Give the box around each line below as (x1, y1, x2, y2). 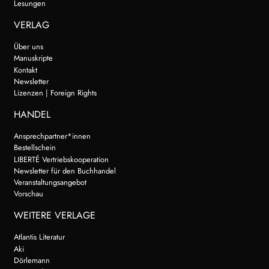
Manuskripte (13, 52, 53, 64)
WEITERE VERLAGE (13, 208, 95, 223)
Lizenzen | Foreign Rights (13, 87, 97, 99)
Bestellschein (13, 142, 56, 154)
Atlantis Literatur (13, 231, 65, 243)
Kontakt (13, 64, 37, 76)
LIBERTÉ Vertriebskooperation (13, 153, 109, 165)
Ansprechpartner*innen (13, 130, 91, 142)
